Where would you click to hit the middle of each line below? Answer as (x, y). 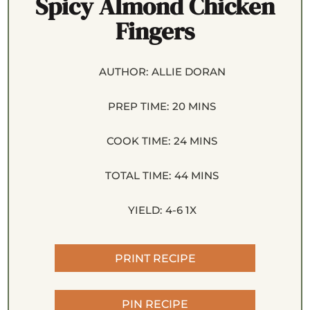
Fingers (155, 31)
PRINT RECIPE (155, 258)
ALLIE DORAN (188, 72)
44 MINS (197, 176)
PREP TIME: (138, 107)
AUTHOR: (123, 72)
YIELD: (145, 210)
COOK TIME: (138, 141)
